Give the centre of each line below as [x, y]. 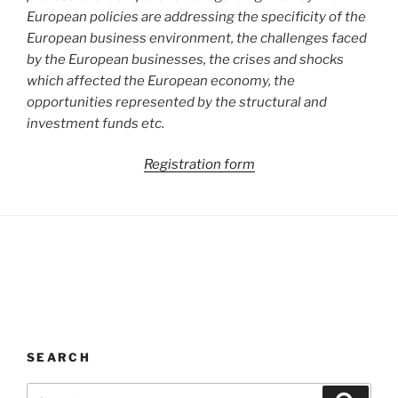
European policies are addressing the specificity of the [196, 16]
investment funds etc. [96, 123]
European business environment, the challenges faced [197, 38]
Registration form [199, 164]
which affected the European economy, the [161, 80]
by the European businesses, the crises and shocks [185, 59]
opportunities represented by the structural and [177, 102]
